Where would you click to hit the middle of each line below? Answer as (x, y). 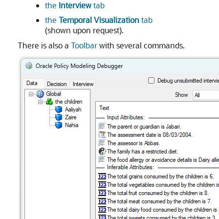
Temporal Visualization (99, 20)
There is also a (44, 45)
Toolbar (84, 45)
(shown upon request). (84, 30)
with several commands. (141, 45)
